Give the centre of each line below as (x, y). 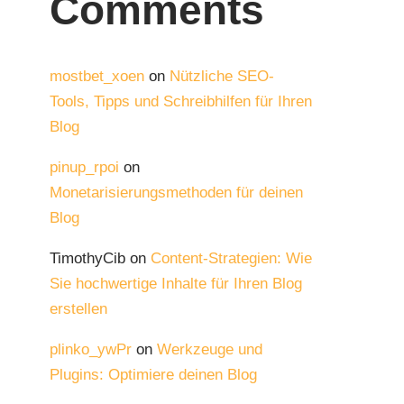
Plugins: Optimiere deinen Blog (153, 375)
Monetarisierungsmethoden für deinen (176, 193)
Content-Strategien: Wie (231, 259)
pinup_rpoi (84, 168)
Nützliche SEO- (222, 77)
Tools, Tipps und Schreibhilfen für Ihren (181, 102)
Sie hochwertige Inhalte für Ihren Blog (176, 284)
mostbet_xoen (97, 77)
